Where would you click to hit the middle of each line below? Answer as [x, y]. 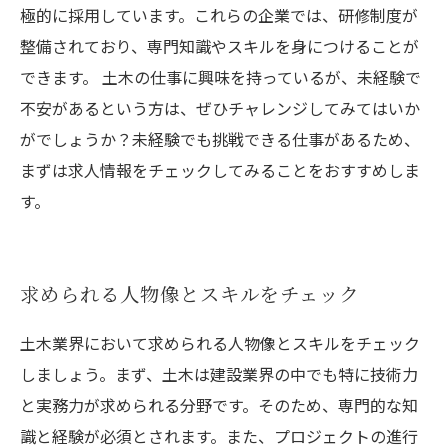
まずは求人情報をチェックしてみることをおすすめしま [220, 170]
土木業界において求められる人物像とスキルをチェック [220, 343]
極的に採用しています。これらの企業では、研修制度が [219, 15]
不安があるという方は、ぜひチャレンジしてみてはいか [220, 108]
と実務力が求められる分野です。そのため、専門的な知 [219, 405]
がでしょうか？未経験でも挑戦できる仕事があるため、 [220, 139]
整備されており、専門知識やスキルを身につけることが [219, 46]
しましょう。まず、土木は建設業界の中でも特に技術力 [219, 374]
